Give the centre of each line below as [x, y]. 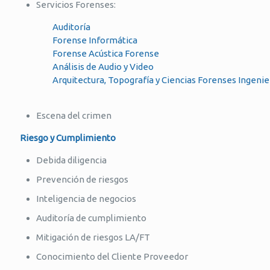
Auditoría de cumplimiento [91, 218]
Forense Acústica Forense [89, 53]
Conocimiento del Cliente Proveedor [112, 256]
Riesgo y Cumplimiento [67, 138]
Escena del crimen [74, 115]
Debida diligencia [71, 160]
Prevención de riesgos [82, 179]
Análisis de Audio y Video [86, 67]
